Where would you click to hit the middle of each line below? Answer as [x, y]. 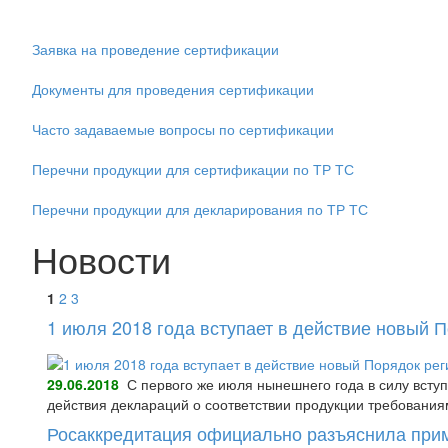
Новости [101, 258]
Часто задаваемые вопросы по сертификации [183, 129]
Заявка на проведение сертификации [155, 49]
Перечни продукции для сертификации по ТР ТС [193, 169]
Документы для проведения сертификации [173, 89]
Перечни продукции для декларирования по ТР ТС [200, 209]
